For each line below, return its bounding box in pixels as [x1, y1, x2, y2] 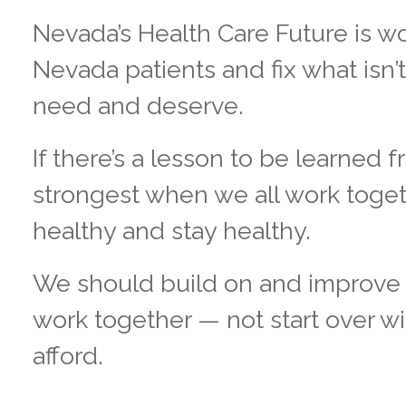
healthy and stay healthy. [33, 216, 311, 245]
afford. [33, 341, 103, 370]
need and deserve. [33, 91, 244, 120]
